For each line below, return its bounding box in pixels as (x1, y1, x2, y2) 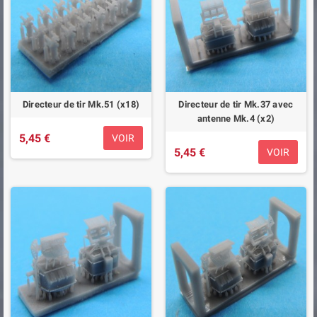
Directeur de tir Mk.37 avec (178, 99, 294, 110)
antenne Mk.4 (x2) (197, 113, 275, 124)
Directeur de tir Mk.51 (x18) (22, 99, 140, 110)
